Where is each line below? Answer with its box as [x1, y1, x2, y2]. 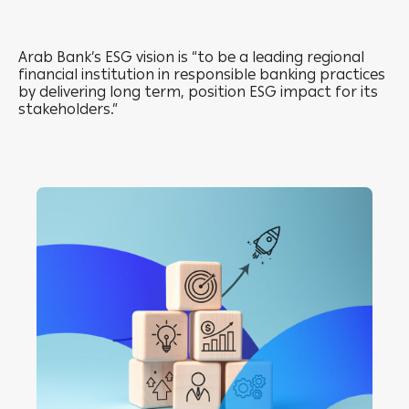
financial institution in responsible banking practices [18, 66, 385, 83]
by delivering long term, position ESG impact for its [18, 83, 378, 100]
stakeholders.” [18, 100, 125, 118]
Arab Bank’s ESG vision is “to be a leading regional [18, 48, 364, 66]
